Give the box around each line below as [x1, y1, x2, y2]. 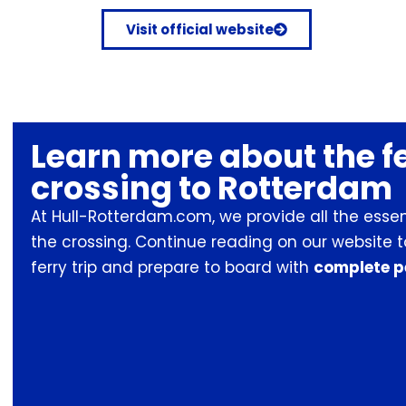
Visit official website [126, 20, 274, 40]
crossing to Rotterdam [31, 166, 392, 211]
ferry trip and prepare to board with [31, 256, 314, 279]
